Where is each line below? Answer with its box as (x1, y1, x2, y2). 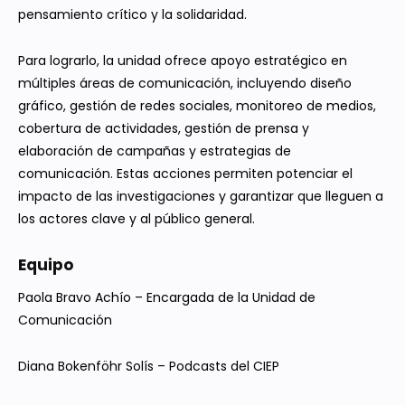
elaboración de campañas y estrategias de (18, 142, 291, 161)
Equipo (18, 254, 73, 277)
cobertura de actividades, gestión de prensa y (18, 119, 309, 138)
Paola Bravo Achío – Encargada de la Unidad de (18, 288, 316, 307)
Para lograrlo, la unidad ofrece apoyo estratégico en (18, 52, 347, 71)
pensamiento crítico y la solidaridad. (18, 5, 247, 24)
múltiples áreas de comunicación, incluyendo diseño (18, 74, 352, 93)
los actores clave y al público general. (18, 210, 255, 229)
